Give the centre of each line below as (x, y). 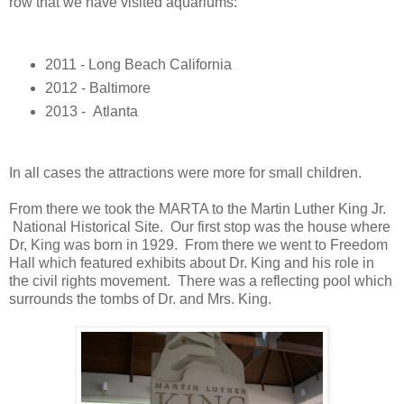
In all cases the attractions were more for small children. (185, 173)
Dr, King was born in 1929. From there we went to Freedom (198, 245)
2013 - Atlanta (91, 111)
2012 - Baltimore (97, 87)
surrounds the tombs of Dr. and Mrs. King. (140, 299)
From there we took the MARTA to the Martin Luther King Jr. (197, 209)
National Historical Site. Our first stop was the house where (200, 227)
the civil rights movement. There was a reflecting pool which (201, 281)
